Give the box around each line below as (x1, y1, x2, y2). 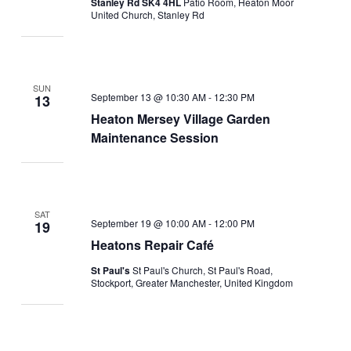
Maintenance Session (90, 128, 219, 147)
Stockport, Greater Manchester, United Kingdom (90, 275, 293, 289)
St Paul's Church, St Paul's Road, (132, 262, 273, 277)
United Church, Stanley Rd (90, 7, 204, 21)
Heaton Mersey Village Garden (90, 109, 270, 128)
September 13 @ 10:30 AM (90, 89, 206, 103)
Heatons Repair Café (90, 235, 214, 254)
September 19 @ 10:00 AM (90, 215, 206, 230)
